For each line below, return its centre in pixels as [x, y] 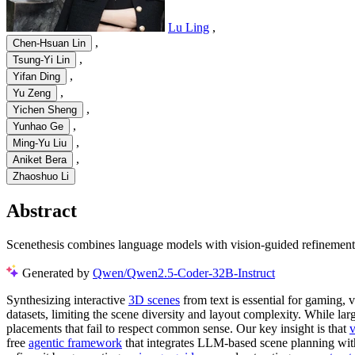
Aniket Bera [40, 160]
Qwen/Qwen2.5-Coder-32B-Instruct [184, 273]
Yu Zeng [32, 94]
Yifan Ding [36, 77]
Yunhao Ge [38, 127]
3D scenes [154, 300]
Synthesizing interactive [67, 300]
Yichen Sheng [45, 110]
